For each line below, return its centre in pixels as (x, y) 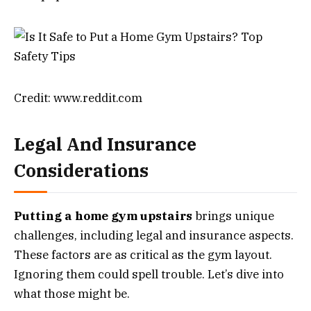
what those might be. (72, 294)
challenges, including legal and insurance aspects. (154, 236)
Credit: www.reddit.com (78, 98)
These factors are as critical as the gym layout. (143, 255)
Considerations (81, 171)
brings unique (233, 216)
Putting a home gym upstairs (103, 216)
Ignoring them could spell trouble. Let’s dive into (149, 275)
